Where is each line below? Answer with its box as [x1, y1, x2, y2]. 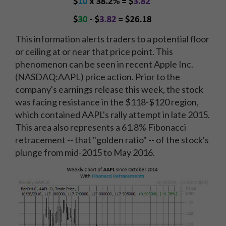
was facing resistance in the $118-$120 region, [15, 96, 199, 107]
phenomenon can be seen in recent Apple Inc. [15, 59, 193, 70]
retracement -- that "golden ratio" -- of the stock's [15, 134, 209, 145]
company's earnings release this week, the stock [15, 84, 203, 95]
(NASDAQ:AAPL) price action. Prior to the [15, 71, 180, 82]
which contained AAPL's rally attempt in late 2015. [15, 109, 210, 120]
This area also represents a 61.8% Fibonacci [15, 122, 186, 133]
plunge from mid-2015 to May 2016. [15, 147, 155, 158]
